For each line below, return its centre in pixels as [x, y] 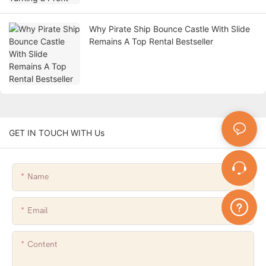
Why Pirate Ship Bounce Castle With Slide [170, 29]
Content [42, 245]
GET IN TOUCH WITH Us [57, 133]
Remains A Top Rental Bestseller [151, 42]
